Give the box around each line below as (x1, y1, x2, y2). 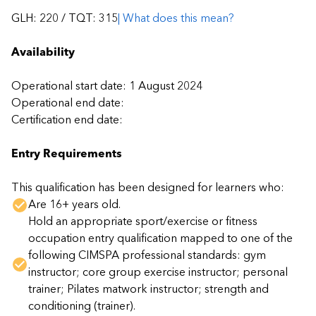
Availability (11, 47, 75, 59)
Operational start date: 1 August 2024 (11, 80, 202, 92)
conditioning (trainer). (28, 300, 135, 312)
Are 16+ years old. (28, 199, 121, 211)
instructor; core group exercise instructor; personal (28, 267, 288, 279)
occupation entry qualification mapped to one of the (28, 233, 293, 245)
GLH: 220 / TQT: (11, 13, 99, 25)
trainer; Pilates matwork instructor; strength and (28, 284, 269, 296)
